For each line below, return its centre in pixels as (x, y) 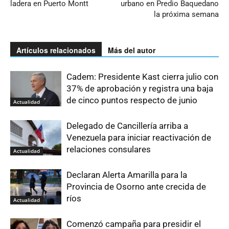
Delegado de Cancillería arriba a (127, 126)
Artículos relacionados (56, 50)
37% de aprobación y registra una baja (140, 88)
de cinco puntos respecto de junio (132, 100)
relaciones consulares (109, 149)
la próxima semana (186, 14)
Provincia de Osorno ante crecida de (136, 187)
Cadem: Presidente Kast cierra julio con (142, 77)
